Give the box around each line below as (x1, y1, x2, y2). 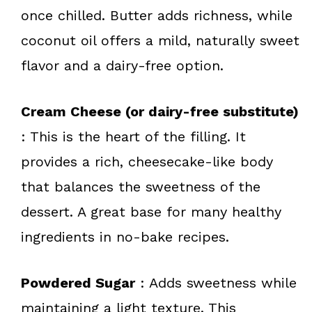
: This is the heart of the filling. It (21, 127, 246, 145)
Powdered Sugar (21, 274, 135, 291)
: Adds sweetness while (135, 274, 297, 291)
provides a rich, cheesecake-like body (21, 153, 273, 170)
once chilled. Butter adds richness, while (21, 6, 292, 24)
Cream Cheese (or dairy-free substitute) (21, 102, 299, 120)
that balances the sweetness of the (21, 178, 260, 195)
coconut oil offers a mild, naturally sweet (21, 31, 299, 49)
